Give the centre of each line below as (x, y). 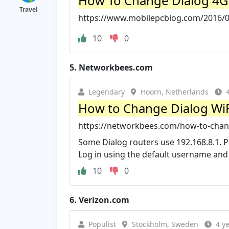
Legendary (107, 91)
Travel (29, 9)
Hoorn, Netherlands (175, 91)
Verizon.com (104, 200)
